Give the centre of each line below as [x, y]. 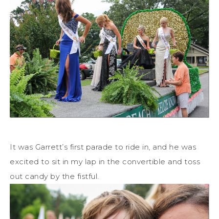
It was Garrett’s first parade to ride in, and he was [103, 147]
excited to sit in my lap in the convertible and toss [105, 161]
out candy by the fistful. [55, 176]
